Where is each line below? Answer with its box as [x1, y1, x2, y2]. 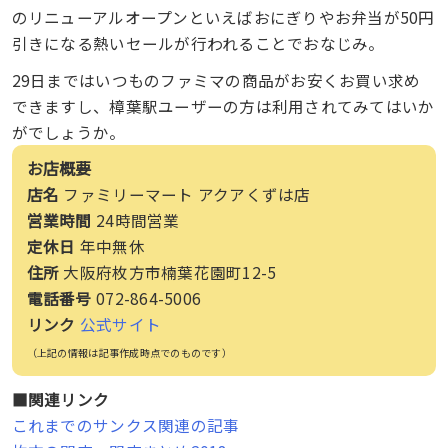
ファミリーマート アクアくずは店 [59, 182, 311, 205]
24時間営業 [91, 208, 180, 231]
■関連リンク [11, 388, 110, 411]
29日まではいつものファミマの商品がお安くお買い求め [11, 68, 421, 91]
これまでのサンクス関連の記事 [11, 414, 240, 437]
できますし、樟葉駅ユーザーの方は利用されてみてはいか [11, 94, 435, 117]
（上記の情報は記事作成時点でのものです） [26, 344, 232, 360]
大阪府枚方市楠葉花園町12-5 [59, 260, 277, 283]
